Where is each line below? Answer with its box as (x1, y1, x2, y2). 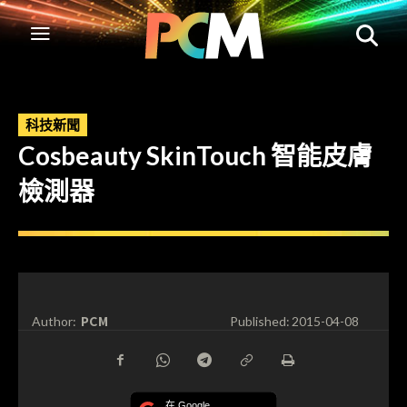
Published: (229, 313, 290, 330)
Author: (32, 313, 76, 330)
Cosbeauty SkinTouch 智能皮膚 (18, 140, 372, 171)
